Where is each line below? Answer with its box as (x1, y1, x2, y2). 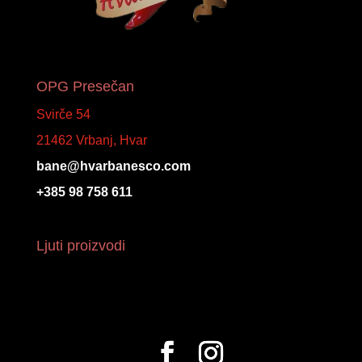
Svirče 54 (36, 107, 90, 121)
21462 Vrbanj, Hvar (36, 133, 147, 147)
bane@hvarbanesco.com (36, 158, 191, 173)
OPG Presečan (36, 78, 134, 95)
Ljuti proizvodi (36, 237, 125, 254)
